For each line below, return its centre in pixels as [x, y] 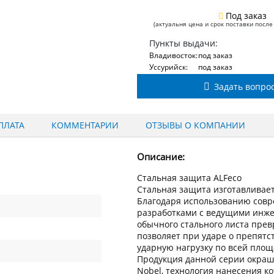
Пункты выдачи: [183, 43]
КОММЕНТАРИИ [85, 125]
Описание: [161, 157]
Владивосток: [173, 55]
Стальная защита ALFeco [189, 178]
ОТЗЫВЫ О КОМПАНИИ [195, 125]
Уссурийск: [168, 67]
